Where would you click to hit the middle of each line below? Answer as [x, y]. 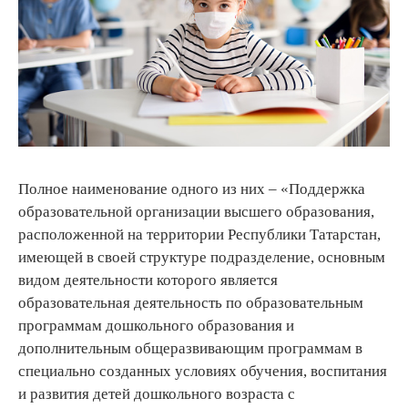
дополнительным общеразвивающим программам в [190, 349]
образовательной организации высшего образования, [196, 212]
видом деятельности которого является [148, 280]
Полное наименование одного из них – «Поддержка [192, 189]
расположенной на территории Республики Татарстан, [199, 235]
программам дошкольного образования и [156, 326]
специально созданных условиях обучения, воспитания [203, 372]
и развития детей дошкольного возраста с [157, 394]
